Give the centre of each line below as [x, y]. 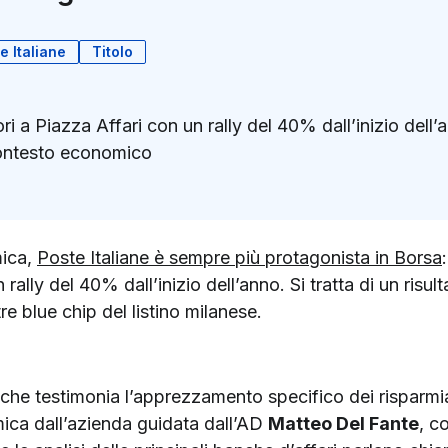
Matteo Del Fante [343, 423]
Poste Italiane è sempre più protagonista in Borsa [239, 257]
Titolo [112, 51]
